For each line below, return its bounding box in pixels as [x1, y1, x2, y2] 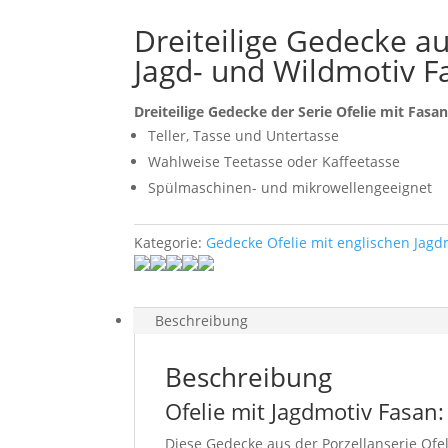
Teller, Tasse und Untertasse [148, 125, 340, 145]
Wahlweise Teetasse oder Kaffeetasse [148, 151, 401, 171]
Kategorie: [134, 232, 207, 252]
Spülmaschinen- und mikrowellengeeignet [148, 177, 433, 197]
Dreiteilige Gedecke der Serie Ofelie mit [134, 101, 409, 121]
